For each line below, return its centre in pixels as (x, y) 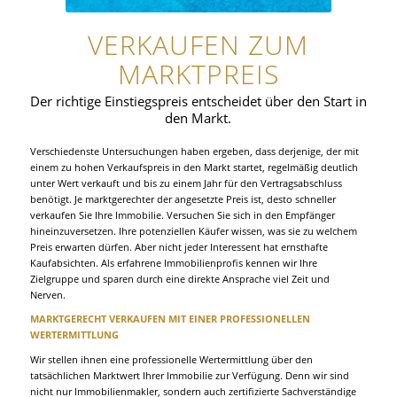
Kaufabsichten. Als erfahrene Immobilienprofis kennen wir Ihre (173, 262)
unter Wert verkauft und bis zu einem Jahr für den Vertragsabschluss (186, 183)
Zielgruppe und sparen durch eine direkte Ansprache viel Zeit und (179, 278)
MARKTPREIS (198, 74)
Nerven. (47, 294)
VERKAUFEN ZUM (198, 45)
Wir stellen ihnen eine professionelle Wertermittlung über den (171, 359)
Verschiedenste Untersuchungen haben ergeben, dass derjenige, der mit (194, 151)
